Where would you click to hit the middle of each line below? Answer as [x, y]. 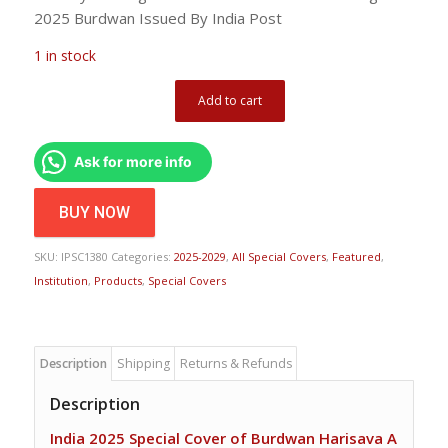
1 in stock [64, 56]
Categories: [142, 257]
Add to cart [230, 101]
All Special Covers [278, 257]
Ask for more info [132, 162]
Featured [356, 257]
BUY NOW [94, 213]
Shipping [143, 364]
